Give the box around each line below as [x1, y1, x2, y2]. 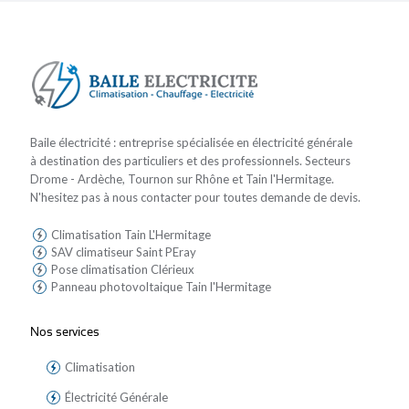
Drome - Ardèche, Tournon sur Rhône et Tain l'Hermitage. [30, 172, 334, 187]
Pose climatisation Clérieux [48, 262, 195, 278]
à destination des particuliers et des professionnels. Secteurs [30, 153, 351, 169]
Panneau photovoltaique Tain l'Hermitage [48, 279, 272, 295]
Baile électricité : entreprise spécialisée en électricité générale [30, 135, 352, 151]
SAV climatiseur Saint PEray [48, 245, 197, 260]
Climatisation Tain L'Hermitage [48, 227, 212, 243]
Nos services [30, 325, 100, 340]
